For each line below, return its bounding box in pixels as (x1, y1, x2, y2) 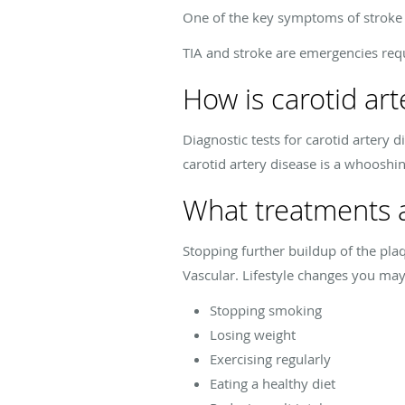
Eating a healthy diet (210, 373, 335, 392)
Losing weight (210, 325, 296, 344)
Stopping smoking (210, 300, 322, 319)
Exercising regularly (210, 349, 331, 368)
